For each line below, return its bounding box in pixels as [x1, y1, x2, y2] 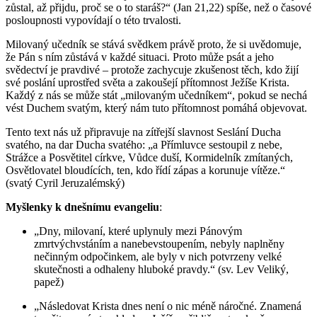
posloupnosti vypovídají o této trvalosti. [6, 13, 181, 26]
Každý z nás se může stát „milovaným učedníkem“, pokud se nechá [6, 88, 307, 101]
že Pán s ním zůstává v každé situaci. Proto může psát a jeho [6, 50, 274, 63]
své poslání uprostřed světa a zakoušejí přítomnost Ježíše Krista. [6, 76, 289, 88]
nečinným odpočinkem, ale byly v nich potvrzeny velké [34, 250, 282, 263]
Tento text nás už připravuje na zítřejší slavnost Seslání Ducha [6, 125, 281, 138]
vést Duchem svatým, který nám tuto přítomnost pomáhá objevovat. [6, 101, 307, 114]
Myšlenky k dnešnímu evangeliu [6, 200, 159, 213]
